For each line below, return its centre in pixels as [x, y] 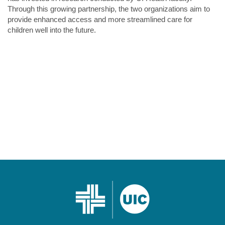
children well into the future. [52, 30]
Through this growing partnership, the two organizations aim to [109, 9]
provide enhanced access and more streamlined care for [100, 19]
